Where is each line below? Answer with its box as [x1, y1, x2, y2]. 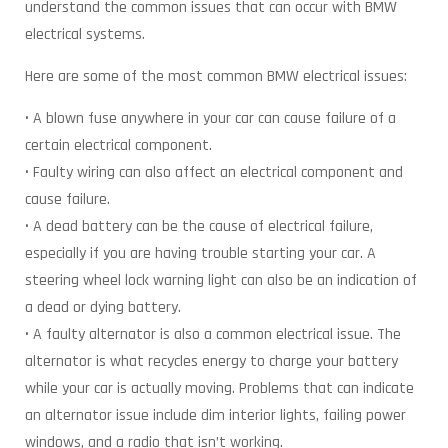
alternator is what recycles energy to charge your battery [25, 351, 398, 372]
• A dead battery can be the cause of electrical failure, [25, 216, 373, 237]
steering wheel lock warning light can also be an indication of [25, 270, 417, 291]
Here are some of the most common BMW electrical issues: [25, 66, 407, 87]
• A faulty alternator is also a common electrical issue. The [25, 324, 401, 345]
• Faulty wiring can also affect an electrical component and [25, 162, 403, 183]
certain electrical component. [25, 135, 212, 156]
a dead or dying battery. [25, 297, 181, 318]
